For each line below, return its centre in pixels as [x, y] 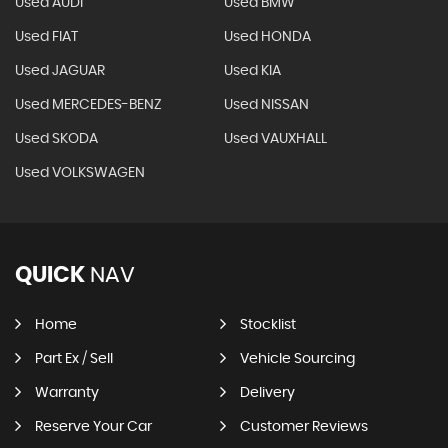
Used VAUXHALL [275, 138]
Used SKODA [56, 138]
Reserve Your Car [93, 426]
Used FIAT [46, 36]
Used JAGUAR [60, 70]
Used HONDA [267, 36]
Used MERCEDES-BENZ [88, 104]
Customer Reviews [303, 426]
